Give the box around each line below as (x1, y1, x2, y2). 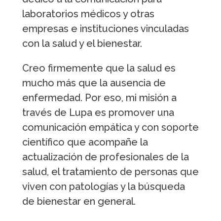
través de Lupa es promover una (22, 106, 174, 118)
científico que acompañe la (22, 136, 148, 148)
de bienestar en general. (22, 195, 136, 207)
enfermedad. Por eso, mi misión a (22, 91, 177, 104)
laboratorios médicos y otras (22, 7, 154, 20)
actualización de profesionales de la (22, 150, 189, 163)
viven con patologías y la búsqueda (22, 180, 185, 192)
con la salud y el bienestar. (22, 37, 142, 49)
